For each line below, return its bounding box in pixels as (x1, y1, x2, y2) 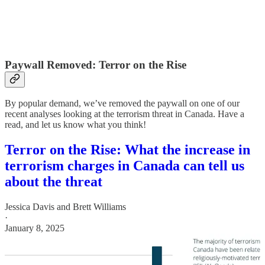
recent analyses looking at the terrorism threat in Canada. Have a (5, 109, 244, 119)
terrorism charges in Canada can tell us (5, 158, 244, 174)
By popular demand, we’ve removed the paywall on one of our (5, 98, 240, 109)
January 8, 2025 (5, 223, 64, 234)
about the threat (5, 174, 102, 190)
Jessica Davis (5, 202, 54, 212)
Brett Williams (73, 202, 126, 212)
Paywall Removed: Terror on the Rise (5, 58, 186, 71)
